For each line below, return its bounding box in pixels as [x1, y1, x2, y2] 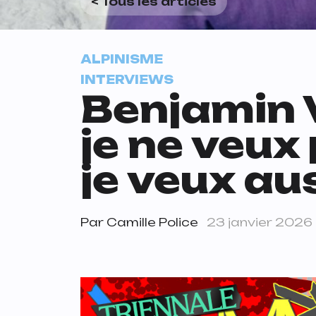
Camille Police [107, 215, 198, 229]
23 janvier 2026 [207, 215, 312, 229]
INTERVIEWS [80, 73, 174, 87]
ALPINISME [80, 52, 163, 66]
